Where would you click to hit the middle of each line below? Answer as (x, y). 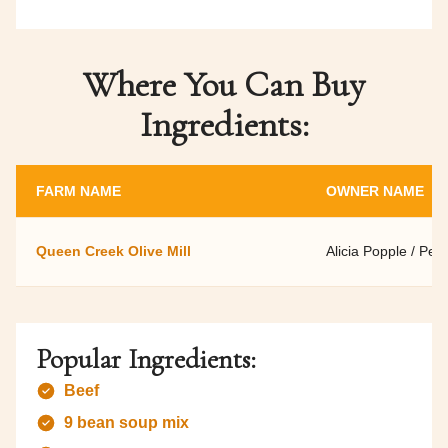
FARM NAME (78, 191)
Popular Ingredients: (146, 359)
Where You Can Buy (224, 85)
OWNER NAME (375, 191)
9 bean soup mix (126, 423)
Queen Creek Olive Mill (113, 251)
